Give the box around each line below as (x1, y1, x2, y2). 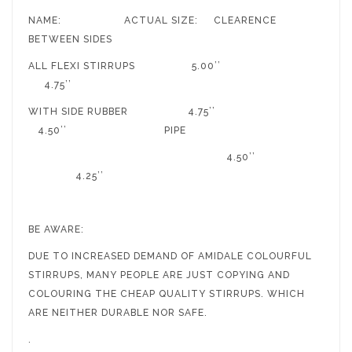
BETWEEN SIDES (28, 33, 112, 45)
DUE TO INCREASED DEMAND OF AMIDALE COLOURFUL (28, 250, 312, 262)
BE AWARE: (28, 223, 84, 235)
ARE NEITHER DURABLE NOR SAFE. (28, 306, 207, 318)
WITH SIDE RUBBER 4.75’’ (28, 105, 319, 117)
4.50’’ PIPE (28, 124, 318, 136)
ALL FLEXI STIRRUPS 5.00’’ (28, 60, 318, 71)
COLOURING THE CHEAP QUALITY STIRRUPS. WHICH (28, 288, 305, 299)
